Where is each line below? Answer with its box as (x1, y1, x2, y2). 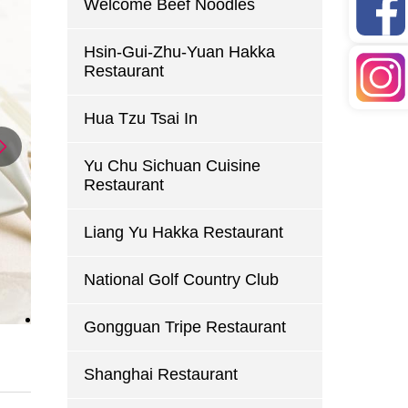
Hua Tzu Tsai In (83, 109, 198, 127)
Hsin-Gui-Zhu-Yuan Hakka (83, 43, 275, 61)
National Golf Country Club (83, 270, 279, 289)
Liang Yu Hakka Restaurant (83, 223, 283, 241)
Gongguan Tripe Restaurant (83, 318, 286, 336)
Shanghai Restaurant (83, 365, 238, 383)
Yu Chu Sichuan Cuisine (83, 157, 260, 175)
